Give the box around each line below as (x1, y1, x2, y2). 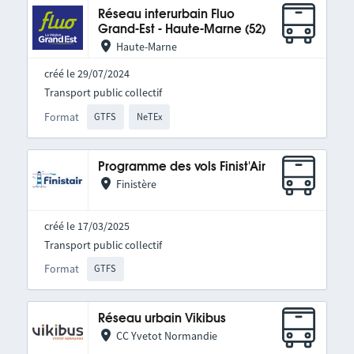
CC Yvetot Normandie (115, 329, 217, 344)
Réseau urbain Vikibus (97, 313, 226, 326)
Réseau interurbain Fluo (97, 9, 235, 21)
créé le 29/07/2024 (43, 66, 130, 81)
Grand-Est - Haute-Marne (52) (97, 24, 265, 36)
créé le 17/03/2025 (43, 218, 130, 233)
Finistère (115, 176, 156, 191)
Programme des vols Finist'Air (97, 160, 265, 173)
